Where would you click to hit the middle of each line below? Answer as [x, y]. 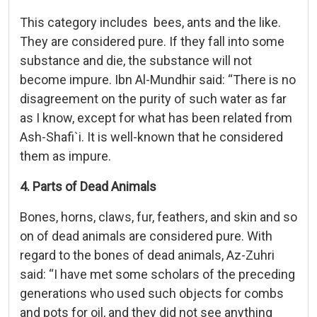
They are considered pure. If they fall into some [152, 41]
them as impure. [65, 156]
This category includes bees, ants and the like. [150, 22]
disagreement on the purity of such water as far [153, 98]
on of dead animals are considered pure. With [146, 236]
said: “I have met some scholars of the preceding [157, 274]
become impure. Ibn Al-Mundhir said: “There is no [158, 79]
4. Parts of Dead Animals [88, 186]
